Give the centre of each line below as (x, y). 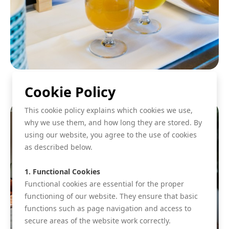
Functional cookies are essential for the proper (104, 184)
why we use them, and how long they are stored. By (113, 122)
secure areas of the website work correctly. (98, 220)
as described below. (59, 147)
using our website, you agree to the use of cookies (111, 134)
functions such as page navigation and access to (108, 208)
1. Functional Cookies (62, 171)
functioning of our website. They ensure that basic (111, 196)
